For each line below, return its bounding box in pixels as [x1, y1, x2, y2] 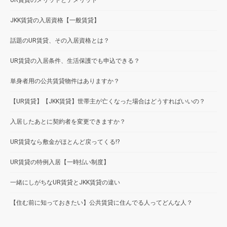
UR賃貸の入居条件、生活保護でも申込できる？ [10, 57, 140, 64]
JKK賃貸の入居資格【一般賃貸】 [10, 16, 100, 24]
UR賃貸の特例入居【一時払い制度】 [10, 158, 109, 166]
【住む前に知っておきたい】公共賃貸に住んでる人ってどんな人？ [10, 199, 193, 206]
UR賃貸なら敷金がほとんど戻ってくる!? [10, 138, 120, 145]
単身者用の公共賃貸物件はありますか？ [10, 77, 120, 85]
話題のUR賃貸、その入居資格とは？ [10, 36, 109, 44]
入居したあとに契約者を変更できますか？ [10, 118, 126, 125]
